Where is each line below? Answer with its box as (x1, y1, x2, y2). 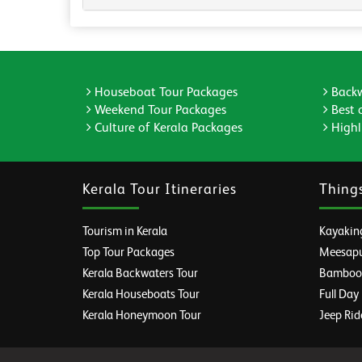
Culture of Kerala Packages (91, 122, 242, 136)
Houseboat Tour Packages (91, 86, 238, 100)
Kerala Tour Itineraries (82, 183, 237, 198)
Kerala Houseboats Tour (82, 288, 200, 301)
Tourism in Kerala (82, 225, 167, 238)
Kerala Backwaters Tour (82, 267, 198, 280)
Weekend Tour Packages (91, 104, 226, 118)
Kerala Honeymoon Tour (82, 309, 201, 322)
